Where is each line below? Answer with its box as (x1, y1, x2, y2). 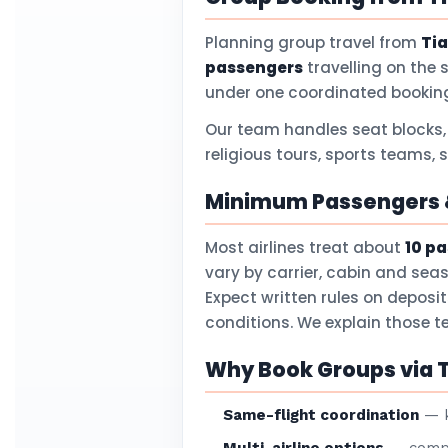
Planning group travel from (205, 32, 421, 53)
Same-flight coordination (223, 406, 420, 424)
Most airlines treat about (205, 237, 405, 258)
